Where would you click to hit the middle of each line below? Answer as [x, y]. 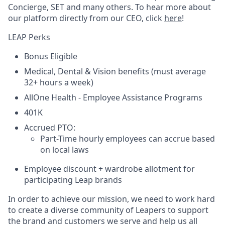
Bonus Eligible [51, 56]
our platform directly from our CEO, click [86, 18]
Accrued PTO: [50, 128]
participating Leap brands [73, 180]
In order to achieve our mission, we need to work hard [111, 199]
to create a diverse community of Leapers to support [108, 210]
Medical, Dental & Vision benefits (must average [115, 71]
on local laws [65, 150]
